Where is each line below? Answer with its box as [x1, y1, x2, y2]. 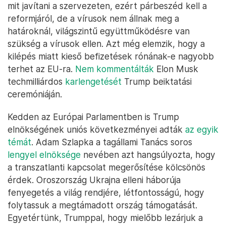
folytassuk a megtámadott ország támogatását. [8, 200, 197, 210]
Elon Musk [154, 64, 198, 74]
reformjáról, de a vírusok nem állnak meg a [8, 13, 179, 24]
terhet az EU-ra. [8, 64, 75, 74]
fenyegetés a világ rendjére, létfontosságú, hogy [8, 187, 204, 198]
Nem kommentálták [75, 64, 154, 74]
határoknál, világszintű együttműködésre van [8, 26, 190, 36]
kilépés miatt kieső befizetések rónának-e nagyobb [8, 51, 214, 62]
